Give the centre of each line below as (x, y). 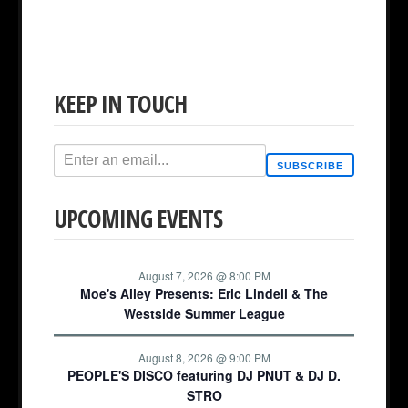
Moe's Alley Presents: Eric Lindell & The (204, 294)
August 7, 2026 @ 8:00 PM (204, 276)
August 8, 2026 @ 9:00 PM (204, 358)
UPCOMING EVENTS (138, 218)
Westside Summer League (204, 314)
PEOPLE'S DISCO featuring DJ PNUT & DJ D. (204, 376)
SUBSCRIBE (310, 165)
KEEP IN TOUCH (120, 104)
